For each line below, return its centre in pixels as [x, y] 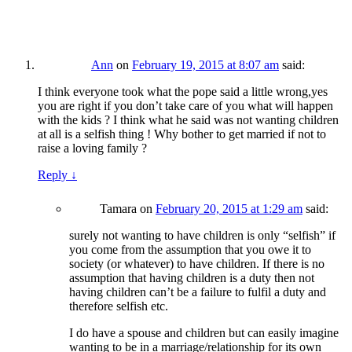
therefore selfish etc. [119, 306]
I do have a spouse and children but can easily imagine [204, 333]
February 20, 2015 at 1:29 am [229, 209]
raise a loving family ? [92, 148]
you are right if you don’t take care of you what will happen [185, 106]
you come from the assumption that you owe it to [190, 250]
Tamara [118, 209]
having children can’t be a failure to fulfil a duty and [198, 292]
